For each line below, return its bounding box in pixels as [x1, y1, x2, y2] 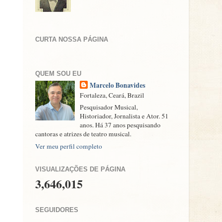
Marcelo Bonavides [90, 80, 146, 90]
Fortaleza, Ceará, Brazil [80, 90, 145, 100]
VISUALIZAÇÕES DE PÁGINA [35, 166, 125, 173]
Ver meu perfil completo [35, 142, 102, 151]
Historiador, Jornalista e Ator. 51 [80, 111, 169, 121]
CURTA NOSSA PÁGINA [35, 35, 108, 43]
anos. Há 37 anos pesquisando [80, 120, 161, 130]
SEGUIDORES [35, 206, 78, 214]
